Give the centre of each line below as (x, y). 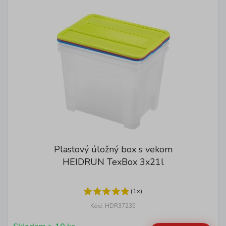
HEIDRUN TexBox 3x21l (113, 162)
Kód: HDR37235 (113, 206)
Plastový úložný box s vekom (113, 149)
